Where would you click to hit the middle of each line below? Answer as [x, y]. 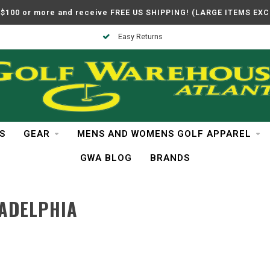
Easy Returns [139, 36]
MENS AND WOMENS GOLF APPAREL [164, 134]
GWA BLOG [106, 158]
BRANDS [170, 158]
